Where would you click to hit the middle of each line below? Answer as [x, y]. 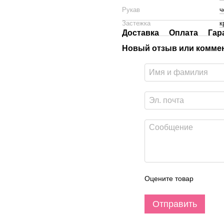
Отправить [175, 204]
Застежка [136, 23]
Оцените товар [169, 178]
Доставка [140, 33]
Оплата [183, 33]
